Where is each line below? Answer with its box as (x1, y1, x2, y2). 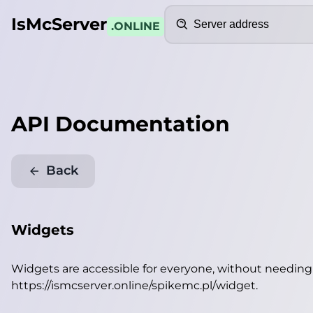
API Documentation (11, 110, 230, 137)
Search (163, 6, 202, 19)
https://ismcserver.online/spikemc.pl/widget (11, 279, 256, 293)
